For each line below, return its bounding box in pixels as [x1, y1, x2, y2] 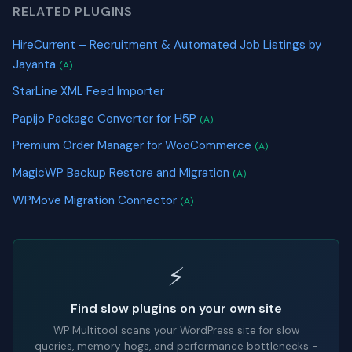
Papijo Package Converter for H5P [13, 110, 200, 126]
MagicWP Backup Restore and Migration [13, 165, 233, 181]
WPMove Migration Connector [13, 192, 180, 208]
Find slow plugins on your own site [70, 300, 282, 317]
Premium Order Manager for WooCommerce [13, 137, 255, 154]
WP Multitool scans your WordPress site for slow [53, 324, 299, 338]
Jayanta [13, 56, 59, 72]
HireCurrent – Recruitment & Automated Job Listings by [13, 36, 321, 53]
